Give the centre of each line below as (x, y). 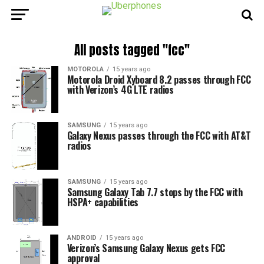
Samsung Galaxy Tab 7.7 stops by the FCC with (155, 192)
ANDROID (82, 237)
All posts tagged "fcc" (132, 50)
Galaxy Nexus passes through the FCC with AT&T (159, 136)
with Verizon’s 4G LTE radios (120, 90)
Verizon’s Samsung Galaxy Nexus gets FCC (146, 248)
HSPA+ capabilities (103, 202)
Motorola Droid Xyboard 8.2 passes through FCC (159, 80)
